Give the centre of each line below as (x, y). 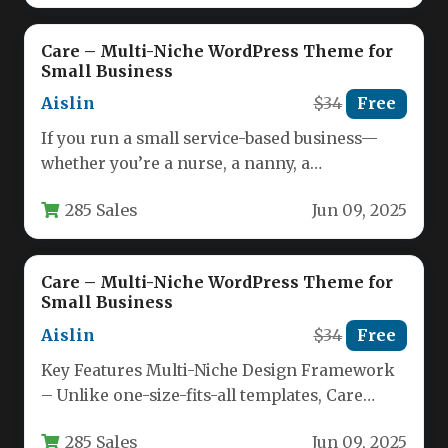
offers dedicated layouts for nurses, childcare (218, 420)
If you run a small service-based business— (209, 138)
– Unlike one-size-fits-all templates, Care (202, 395)
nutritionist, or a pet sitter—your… (174, 188)
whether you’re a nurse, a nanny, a (175, 163)
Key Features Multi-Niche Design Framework (218, 370)
